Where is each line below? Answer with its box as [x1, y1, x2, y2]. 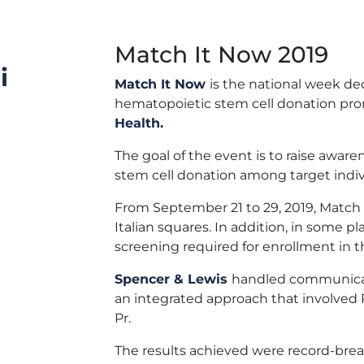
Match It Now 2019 [115, 40, 328, 68]
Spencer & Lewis [115, 271, 232, 287]
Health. [115, 115, 163, 131]
